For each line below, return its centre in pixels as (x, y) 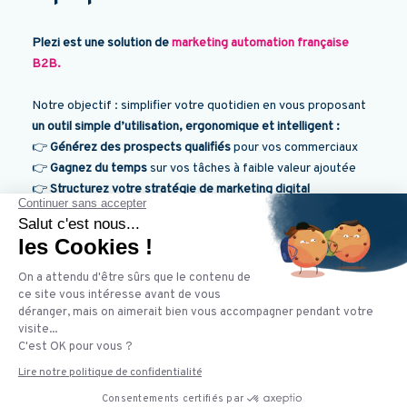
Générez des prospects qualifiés (140, 148)
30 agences (289, 232)
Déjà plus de (67, 232)
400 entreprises (149, 232)
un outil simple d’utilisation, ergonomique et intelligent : (186, 127)
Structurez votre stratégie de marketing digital (180, 190)
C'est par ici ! (159, 315)
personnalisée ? (77, 315)
